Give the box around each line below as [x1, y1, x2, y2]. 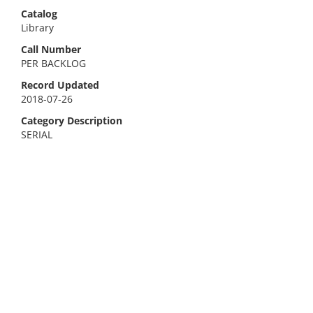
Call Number [21, 43, 81, 56]
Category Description [21, 114, 122, 127]
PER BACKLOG [21, 57, 86, 70]
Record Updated [21, 78, 99, 92]
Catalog [21, 7, 57, 20]
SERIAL [21, 128, 52, 141]
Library [21, 21, 54, 34]
